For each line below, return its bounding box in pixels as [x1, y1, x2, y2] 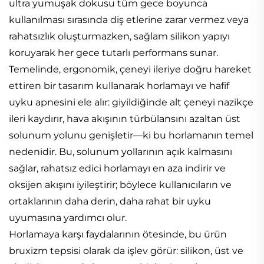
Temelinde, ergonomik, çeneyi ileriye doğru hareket [9, 63, 252, 75]
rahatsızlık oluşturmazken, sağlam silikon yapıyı [9, 30, 230, 42]
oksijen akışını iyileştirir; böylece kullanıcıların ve [9, 179, 232, 190]
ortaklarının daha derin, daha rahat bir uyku [9, 195, 211, 207]
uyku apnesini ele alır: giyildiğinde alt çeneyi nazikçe [9, 96, 253, 108]
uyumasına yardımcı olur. [9, 212, 127, 223]
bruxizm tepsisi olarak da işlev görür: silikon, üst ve [9, 245, 243, 256]
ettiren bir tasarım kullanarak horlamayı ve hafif [9, 80, 229, 91]
